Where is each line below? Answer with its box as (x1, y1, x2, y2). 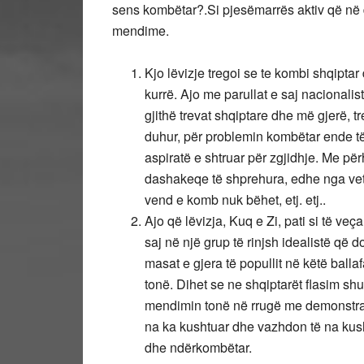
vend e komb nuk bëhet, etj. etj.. (145, 190, 326, 209)
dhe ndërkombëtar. (145, 338, 252, 357)
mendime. (112, 21, 169, 40)
